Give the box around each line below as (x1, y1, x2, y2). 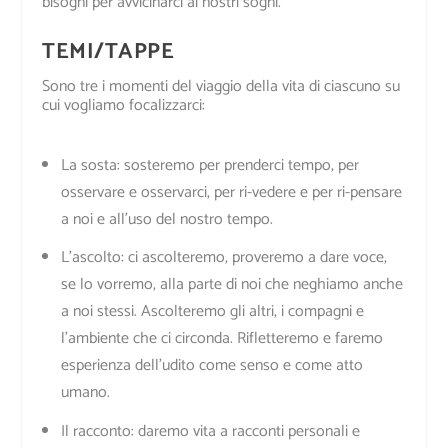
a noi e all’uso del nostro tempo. (60, 206, 273, 234)
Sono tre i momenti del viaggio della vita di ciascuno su (42, 73, 401, 101)
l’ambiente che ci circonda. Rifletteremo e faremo (60, 325, 383, 353)
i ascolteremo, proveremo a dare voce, (134, 244, 387, 272)
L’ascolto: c (60, 244, 135, 272)
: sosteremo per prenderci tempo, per (116, 152, 359, 180)
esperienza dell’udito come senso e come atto (60, 352, 363, 380)
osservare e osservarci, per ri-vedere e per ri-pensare (60, 179, 402, 207)
